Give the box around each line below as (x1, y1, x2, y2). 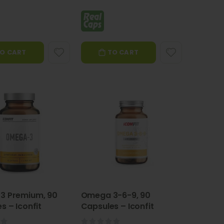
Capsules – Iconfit (80, 200, 154, 212)
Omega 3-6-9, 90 (80, 189, 151, 201)
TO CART (107, 47, 138, 57)
